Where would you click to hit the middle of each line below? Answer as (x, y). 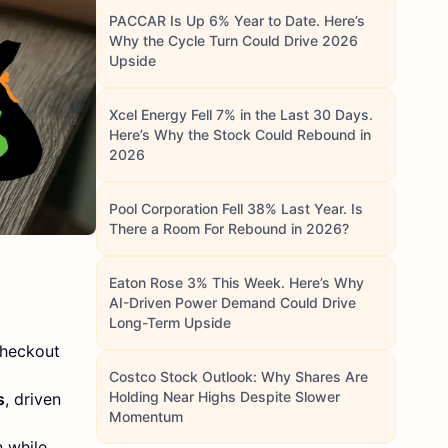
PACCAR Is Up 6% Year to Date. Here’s (237, 20)
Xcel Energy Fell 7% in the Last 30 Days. (241, 114)
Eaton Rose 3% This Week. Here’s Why (236, 282)
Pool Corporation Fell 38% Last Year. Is (236, 208)
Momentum (146, 416)
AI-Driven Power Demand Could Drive (232, 302)
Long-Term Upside (170, 322)
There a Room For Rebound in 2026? (229, 228)
